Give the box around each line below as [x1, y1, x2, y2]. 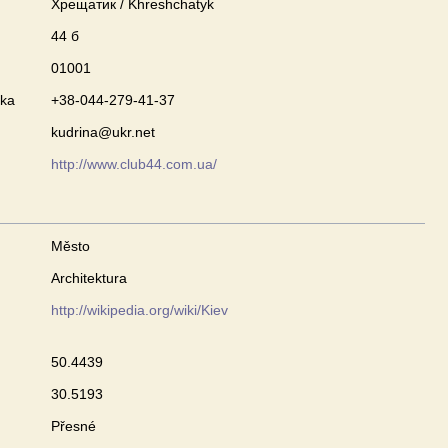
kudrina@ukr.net [51, 124, 155, 140]
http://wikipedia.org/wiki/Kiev [51, 302, 228, 318]
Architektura [51, 270, 127, 286]
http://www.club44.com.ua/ [51, 156, 217, 172]
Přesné [51, 418, 96, 434]
